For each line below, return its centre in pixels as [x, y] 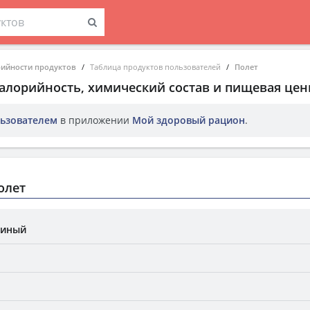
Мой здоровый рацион [189, 120]
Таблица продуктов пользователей [155, 67]
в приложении [95, 120]
